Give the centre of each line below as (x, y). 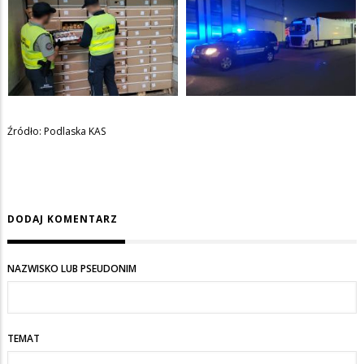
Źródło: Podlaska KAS (56, 131)
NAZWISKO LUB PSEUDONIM (72, 269)
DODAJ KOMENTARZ (63, 219)
